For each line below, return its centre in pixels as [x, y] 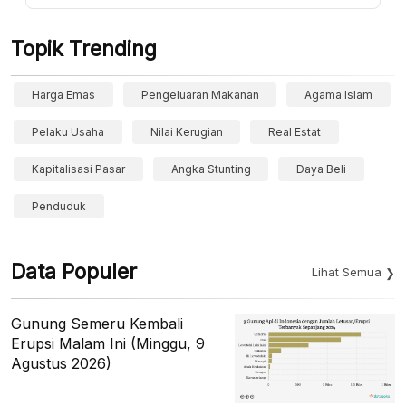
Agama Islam [339, 94]
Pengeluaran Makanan [200, 94]
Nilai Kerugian [186, 131]
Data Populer [74, 271]
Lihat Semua [347, 271]
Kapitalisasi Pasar [78, 169]
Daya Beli [322, 169]
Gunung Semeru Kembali [97, 323]
